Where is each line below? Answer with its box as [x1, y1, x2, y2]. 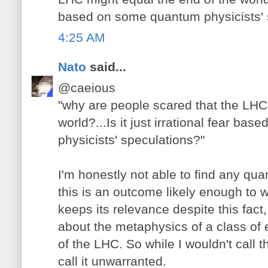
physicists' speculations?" [58, 133, 205, 147]
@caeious [58, 81, 115, 95]
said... [86, 59, 126, 74]
